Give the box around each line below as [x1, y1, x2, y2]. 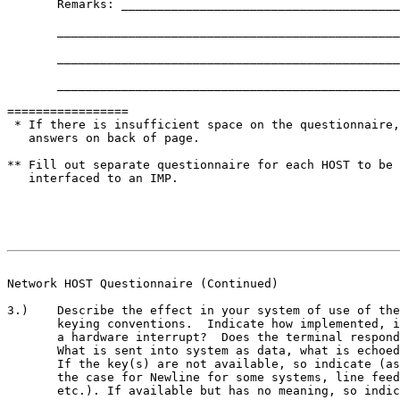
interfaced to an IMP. [7, 171, 179, 185]
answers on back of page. [7, 131, 200, 145]
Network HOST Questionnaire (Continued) [7, 277, 279, 290]
